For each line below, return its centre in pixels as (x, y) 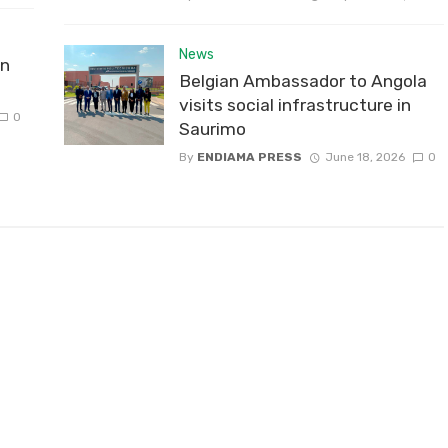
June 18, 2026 (364, 157)
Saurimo (212, 129)
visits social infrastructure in (295, 105)
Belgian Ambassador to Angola (303, 81)
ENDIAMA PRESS (249, 157)
